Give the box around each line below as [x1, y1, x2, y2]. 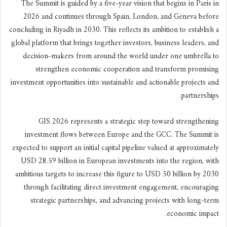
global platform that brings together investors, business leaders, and [11, 36, 219, 50]
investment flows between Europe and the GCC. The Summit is [25, 128, 219, 142]
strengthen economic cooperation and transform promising [35, 62, 219, 77]
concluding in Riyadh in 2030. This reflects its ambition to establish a [9, 23, 219, 37]
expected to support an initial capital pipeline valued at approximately [12, 141, 219, 155]
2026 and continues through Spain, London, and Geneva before [23, 10, 219, 24]
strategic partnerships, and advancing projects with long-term [30, 194, 219, 208]
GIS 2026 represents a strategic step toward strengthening [39, 115, 219, 129]
